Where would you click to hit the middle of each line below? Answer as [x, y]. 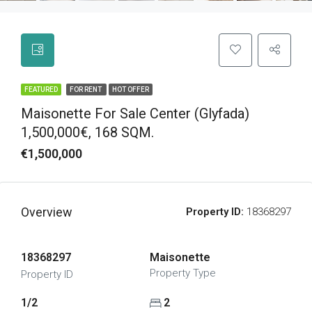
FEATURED [41, 89]
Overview [47, 212]
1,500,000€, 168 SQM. [87, 132]
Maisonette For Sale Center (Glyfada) [135, 114]
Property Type [182, 273]
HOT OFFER [131, 89]
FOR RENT [86, 89]
